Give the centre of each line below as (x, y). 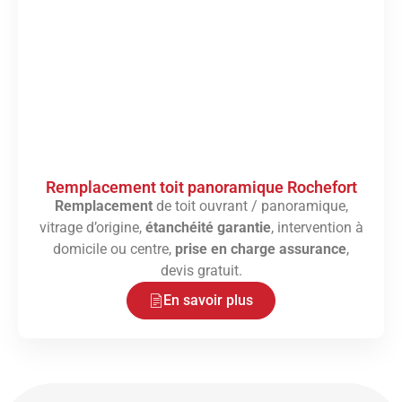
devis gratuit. (201, 271)
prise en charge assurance (261, 249)
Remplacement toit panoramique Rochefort (201, 188)
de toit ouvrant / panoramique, (250, 206)
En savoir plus (208, 301)
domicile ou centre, (114, 249)
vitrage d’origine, (92, 228)
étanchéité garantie (208, 228)
